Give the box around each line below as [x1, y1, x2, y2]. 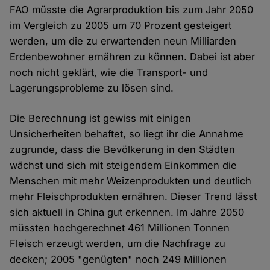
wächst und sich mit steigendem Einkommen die [10, 159, 237, 172]
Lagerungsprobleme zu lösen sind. [10, 82, 174, 95]
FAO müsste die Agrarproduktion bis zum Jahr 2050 [10, 4, 254, 16]
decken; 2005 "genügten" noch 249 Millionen [10, 253, 227, 266]
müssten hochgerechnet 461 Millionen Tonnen [10, 222, 230, 234]
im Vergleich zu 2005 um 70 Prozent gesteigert [10, 19, 232, 32]
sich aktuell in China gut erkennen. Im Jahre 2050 [10, 206, 245, 219]
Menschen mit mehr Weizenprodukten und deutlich [10, 175, 252, 187]
